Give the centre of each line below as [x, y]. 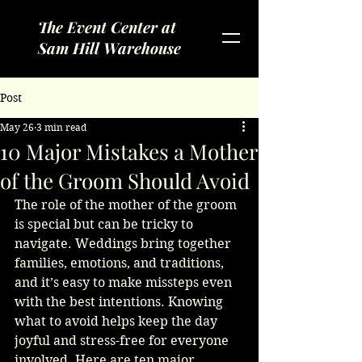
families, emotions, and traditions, [121, 263]
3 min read [61, 127]
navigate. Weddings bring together [124, 244]
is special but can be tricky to [105, 224]
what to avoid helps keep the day [118, 321]
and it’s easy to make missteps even [125, 282]
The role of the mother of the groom [127, 205]
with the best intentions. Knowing [120, 302]
